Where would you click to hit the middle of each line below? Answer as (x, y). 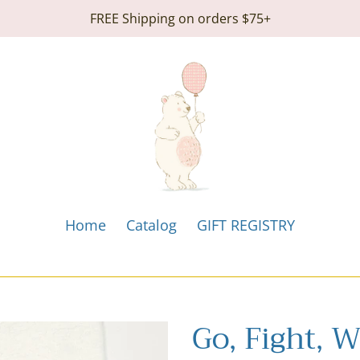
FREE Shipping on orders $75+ (180, 18)
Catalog (151, 225)
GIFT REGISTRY (246, 225)
